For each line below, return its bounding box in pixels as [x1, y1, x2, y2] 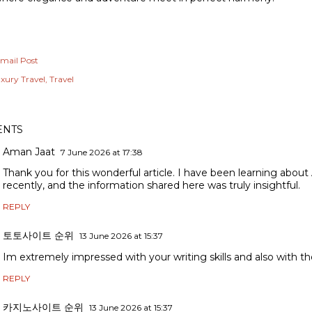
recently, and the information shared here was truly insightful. [3, 179, 300, 192]
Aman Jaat [3, 146, 55, 159]
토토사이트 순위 [3, 229, 74, 242]
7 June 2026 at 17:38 [61, 147, 143, 158]
